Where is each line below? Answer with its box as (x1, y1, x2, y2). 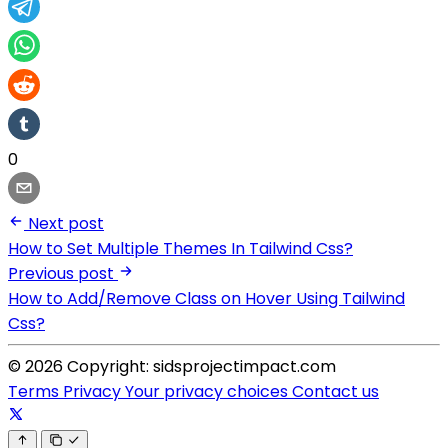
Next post (28, 211, 104, 235)
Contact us (292, 379, 379, 403)
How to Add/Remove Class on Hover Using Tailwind (8, 286, 405, 310)
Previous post (8, 261, 114, 285)
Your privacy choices (125, 379, 292, 403)
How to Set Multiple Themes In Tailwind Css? (8, 236, 353, 260)
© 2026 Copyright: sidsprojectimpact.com (8, 354, 336, 378)
